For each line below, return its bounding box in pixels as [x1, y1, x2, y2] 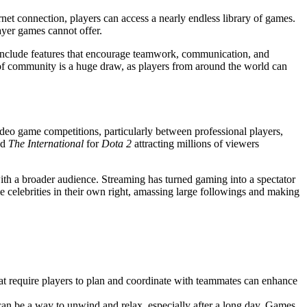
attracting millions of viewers [132, 138, 259, 150]
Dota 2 [101, 138, 132, 150]
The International [8, 138, 84, 150]
